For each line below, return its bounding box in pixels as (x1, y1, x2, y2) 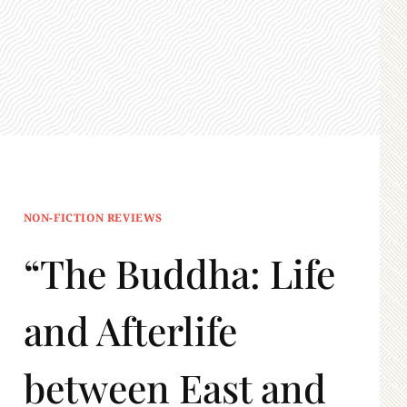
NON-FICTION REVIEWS (23, 209, 163, 224)
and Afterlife (23, 304, 237, 357)
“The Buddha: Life (23, 247, 335, 300)
